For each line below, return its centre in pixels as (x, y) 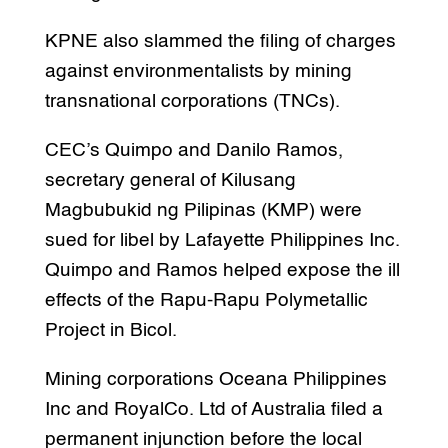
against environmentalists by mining (198, 71)
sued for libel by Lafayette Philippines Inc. (222, 240)
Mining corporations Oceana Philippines (215, 379)
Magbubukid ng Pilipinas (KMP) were (203, 210)
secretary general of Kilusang (170, 180)
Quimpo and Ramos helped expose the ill (222, 270)
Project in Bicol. (110, 330)
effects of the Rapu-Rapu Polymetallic (206, 300)
